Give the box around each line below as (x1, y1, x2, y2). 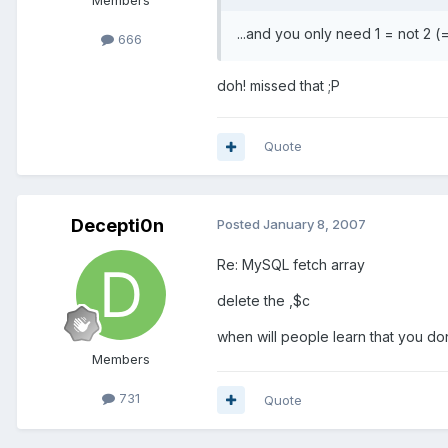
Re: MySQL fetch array (217, 256, 365, 274)
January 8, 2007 (263, 216, 366, 233)
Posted (217, 216, 263, 233)
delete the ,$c (217, 292, 310, 310)
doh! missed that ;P (217, 77, 340, 95)
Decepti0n (70, 215, 164, 237)
